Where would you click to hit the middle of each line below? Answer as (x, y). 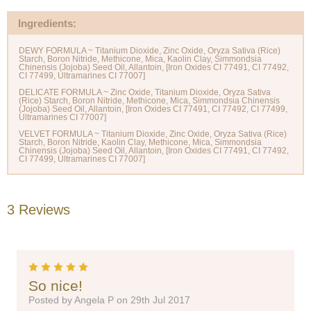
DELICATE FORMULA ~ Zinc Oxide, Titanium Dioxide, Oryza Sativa (145, 93)
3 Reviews (39, 210)
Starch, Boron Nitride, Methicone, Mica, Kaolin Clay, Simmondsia (140, 59)
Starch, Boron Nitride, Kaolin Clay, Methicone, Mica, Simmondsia (140, 143)
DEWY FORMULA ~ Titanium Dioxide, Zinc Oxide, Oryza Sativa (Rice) (150, 51)
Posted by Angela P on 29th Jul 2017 (109, 300)
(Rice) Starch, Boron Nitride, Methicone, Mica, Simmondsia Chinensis (149, 101)
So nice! (56, 285)
